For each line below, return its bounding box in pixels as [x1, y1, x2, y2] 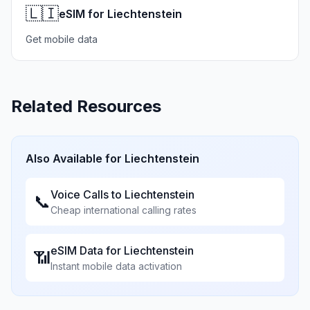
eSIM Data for [51, 244, 124, 257]
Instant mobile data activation [51, 260, 182, 272]
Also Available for [26, 152, 125, 165]
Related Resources [11, 96, 161, 116]
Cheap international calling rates [51, 204, 197, 216]
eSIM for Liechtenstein [59, 7, 182, 21]
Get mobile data [26, 33, 98, 45]
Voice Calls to [51, 188, 125, 201]
